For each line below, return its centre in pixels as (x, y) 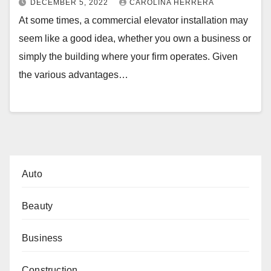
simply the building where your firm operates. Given (128, 57)
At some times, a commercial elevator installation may (133, 21)
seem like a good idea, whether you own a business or (135, 39)
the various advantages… (73, 75)
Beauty (38, 206)
